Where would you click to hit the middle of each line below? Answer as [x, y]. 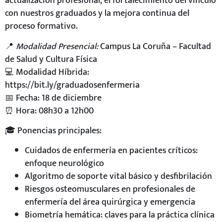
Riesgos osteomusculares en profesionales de [110, 189]
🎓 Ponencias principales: [53, 131]
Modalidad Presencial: [57, 46]
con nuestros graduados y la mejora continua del [97, 13]
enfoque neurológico [64, 164]
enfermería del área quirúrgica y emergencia [110, 202]
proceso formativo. [41, 26]
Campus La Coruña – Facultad [155, 46]
